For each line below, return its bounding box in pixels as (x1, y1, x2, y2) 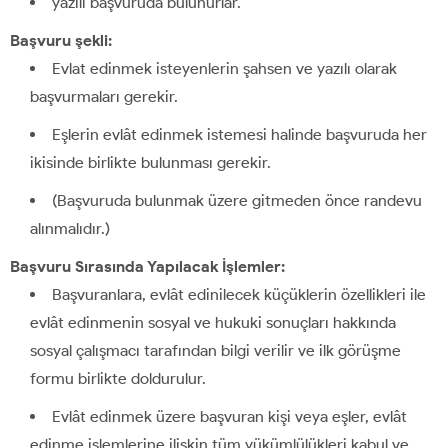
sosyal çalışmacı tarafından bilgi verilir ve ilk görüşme (30, 340, 401, 360)
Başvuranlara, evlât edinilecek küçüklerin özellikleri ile (52, 284, 426, 304)
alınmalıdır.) (30, 218, 110, 238)
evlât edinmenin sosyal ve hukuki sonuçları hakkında (30, 312, 396, 332)
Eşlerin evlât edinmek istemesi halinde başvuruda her (52, 124, 427, 144)
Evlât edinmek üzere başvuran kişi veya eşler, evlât (52, 406, 407, 426)
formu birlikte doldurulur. (30, 368, 206, 388)
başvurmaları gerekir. (30, 86, 178, 106)
